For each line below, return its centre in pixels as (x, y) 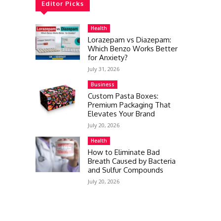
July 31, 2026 (104, 69)
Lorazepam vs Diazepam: (129, 40)
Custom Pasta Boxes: (123, 96)
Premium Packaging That (129, 105)
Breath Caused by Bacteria (132, 161)
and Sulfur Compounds (126, 170)
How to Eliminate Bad (124, 152)
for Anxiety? (108, 57)
